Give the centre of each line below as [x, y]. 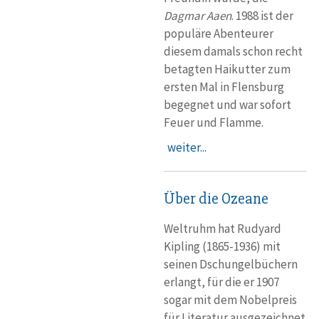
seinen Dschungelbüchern [231, 264]
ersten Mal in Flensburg [224, 87]
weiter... [187, 147]
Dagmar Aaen [198, 16]
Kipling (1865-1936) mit [222, 246]
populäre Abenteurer [219, 33]
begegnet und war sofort [228, 105]
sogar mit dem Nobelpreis [230, 300]
